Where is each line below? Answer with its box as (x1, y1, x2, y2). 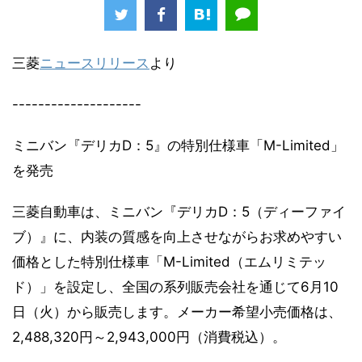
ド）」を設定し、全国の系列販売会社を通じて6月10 (12, 278, 339, 295)
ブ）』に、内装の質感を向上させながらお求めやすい (12, 228, 342, 245)
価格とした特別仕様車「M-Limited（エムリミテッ (12, 253, 326, 270)
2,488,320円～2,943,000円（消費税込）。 (12, 328, 286, 345)
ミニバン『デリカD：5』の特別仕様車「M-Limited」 (12, 137, 344, 154)
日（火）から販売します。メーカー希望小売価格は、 (12, 303, 342, 320)
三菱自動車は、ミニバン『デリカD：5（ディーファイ (12, 203, 346, 220)
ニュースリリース (40, 54, 149, 71)
